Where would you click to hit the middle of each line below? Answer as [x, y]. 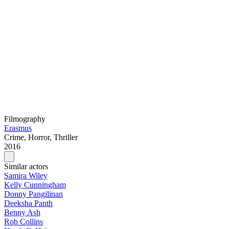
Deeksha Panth [28, 203]
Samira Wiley [26, 176]
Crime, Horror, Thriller [41, 138]
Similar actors [26, 167]
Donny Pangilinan [33, 194]
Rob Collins [24, 222]
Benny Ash [22, 213]
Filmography [25, 119]
